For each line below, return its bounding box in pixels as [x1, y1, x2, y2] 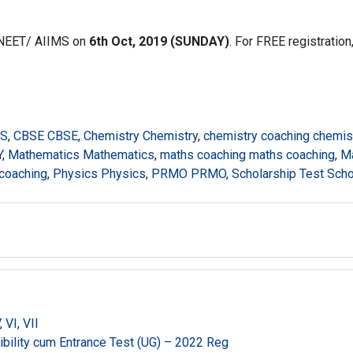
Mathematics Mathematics [8, 147, 154, 162]
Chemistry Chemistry [84, 128, 198, 143]
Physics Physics [53, 166, 146, 181]
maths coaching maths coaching [160, 147, 335, 162]
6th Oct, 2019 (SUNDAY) [89, 34, 229, 49]
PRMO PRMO [151, 166, 226, 181]
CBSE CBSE [13, 128, 78, 143]
